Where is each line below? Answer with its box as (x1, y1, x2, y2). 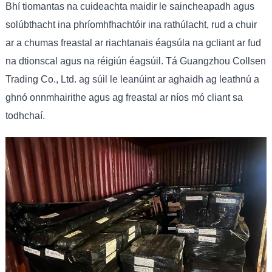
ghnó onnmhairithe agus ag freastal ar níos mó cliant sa (5, 92, 243, 103)
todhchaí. (5, 110, 45, 121)
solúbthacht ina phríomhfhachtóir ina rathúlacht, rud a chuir (5, 19, 257, 30)
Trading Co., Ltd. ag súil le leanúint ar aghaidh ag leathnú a (5, 73, 259, 84)
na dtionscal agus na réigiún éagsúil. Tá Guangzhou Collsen (5, 55, 266, 66)
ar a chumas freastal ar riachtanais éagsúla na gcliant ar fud (5, 37, 261, 48)
